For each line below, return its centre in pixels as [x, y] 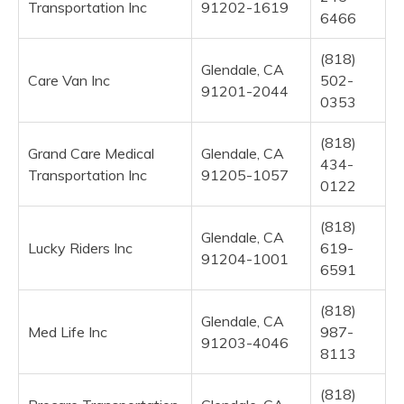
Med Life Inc [68, 331]
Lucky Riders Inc [80, 248]
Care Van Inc [69, 80]
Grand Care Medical [91, 153]
